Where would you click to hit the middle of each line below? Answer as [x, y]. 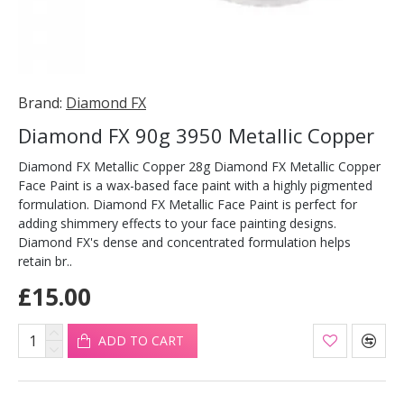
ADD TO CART [141, 340]
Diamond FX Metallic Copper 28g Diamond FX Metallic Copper [199, 166]
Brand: [40, 103]
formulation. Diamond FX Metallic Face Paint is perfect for [188, 204]
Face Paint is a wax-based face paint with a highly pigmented [195, 185]
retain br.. [45, 261]
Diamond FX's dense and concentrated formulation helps [184, 242]
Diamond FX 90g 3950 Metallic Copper [196, 135]
